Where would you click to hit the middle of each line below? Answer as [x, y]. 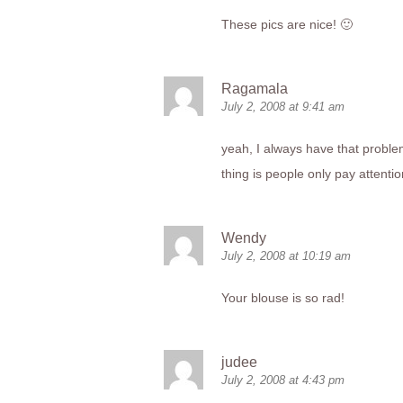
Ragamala [255, 89]
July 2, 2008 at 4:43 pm [283, 380]
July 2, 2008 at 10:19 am [286, 256]
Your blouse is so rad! [283, 298]
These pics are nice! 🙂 [287, 24]
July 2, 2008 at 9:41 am [283, 107]
